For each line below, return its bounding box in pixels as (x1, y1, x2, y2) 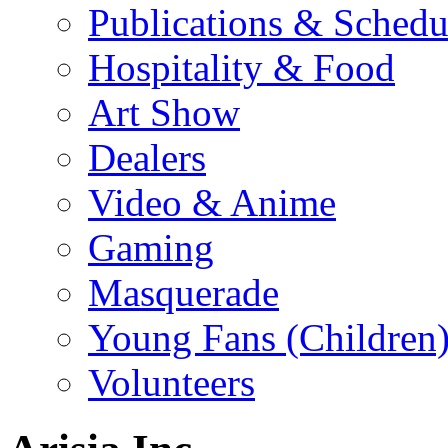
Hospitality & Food (88, 45, 395, 89)
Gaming (88, 225, 214, 269)
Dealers (88, 135, 206, 179)
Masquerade (88, 270, 279, 314)
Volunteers (88, 360, 255, 404)
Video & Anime (88, 180, 336, 224)
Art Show (88, 90, 240, 134)
